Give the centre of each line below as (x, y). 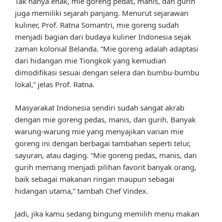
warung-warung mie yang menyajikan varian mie (99, 131)
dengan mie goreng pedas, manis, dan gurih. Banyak (105, 119)
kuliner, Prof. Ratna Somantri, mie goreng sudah (97, 25)
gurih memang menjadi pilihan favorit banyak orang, (106, 167)
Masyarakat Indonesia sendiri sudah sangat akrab (100, 107)
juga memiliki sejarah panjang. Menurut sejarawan (102, 13)
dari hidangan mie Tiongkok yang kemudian (90, 61)
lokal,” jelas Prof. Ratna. (55, 84)
